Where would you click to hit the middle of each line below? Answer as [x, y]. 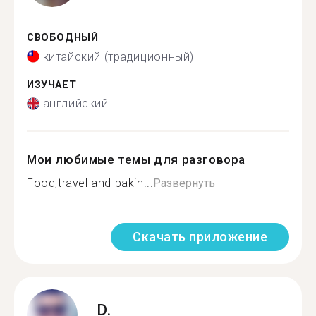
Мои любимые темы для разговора [136, 159]
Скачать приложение [200, 237]
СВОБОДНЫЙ [63, 38]
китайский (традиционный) [118, 56]
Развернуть [184, 183]
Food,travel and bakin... [90, 183]
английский [75, 103]
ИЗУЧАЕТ [52, 85]
